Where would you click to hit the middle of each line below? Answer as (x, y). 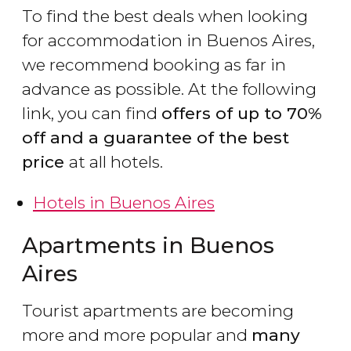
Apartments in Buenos (148, 246)
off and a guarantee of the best (156, 138)
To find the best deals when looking (165, 16)
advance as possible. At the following (169, 89)
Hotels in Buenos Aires (124, 203)
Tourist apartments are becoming (158, 311)
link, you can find (92, 114)
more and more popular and (137, 335)
